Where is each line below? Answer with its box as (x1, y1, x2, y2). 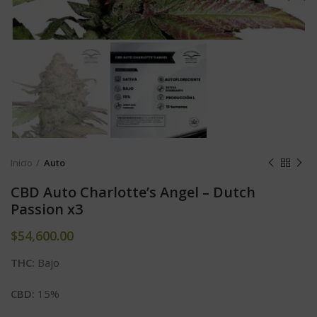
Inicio (11, 156, 33, 170)
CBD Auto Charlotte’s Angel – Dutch (11, 183, 255, 202)
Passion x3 (11, 200, 83, 219)
